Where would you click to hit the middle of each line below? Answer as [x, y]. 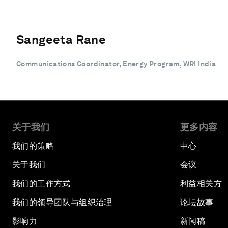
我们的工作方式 [41, 183]
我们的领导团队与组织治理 [62, 202]
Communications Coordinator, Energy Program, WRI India [116, 63]
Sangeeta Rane [61, 39]
